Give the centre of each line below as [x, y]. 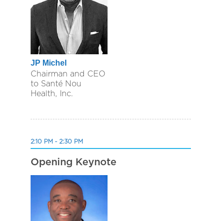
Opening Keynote [73, 163]
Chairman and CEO [68, 74]
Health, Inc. [52, 93]
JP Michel [48, 63]
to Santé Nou [56, 84]
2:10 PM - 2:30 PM [56, 142]
